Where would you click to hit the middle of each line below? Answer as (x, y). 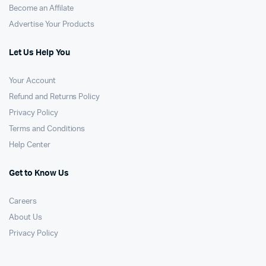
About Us (26, 218)
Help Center (30, 145)
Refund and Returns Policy (55, 97)
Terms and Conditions (47, 129)
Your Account (32, 81)
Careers (23, 202)
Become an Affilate (42, 9)
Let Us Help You (39, 53)
